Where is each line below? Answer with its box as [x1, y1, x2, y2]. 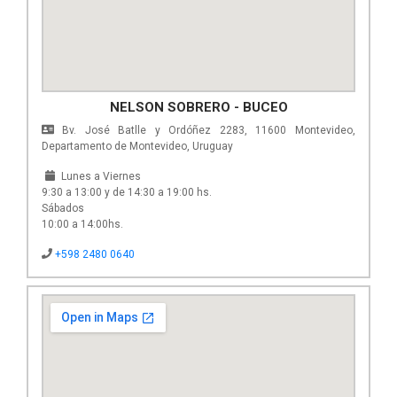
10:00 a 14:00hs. [42, 217, 123, 230]
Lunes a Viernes [58, 169, 141, 183]
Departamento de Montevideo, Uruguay [42, 139, 233, 152]
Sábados [42, 201, 84, 214]
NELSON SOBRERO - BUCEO [109, 98, 288, 115]
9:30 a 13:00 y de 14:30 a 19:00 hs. [42, 185, 212, 198]
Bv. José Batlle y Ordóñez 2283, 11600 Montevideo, [53, 123, 355, 136]
